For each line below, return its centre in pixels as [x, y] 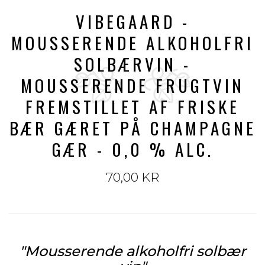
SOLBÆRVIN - [132, 64]
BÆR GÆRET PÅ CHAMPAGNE [132, 127]
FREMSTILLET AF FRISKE [132, 106]
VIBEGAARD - [132, 21]
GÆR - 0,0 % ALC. [132, 149]
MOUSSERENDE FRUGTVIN [132, 85]
